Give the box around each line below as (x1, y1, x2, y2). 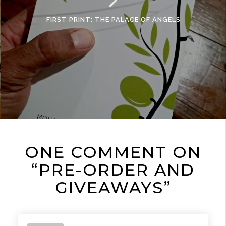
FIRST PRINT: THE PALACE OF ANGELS (46, 15, 181, 23)
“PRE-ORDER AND (31, 160, 195, 180)
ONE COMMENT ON (25, 142, 201, 162)
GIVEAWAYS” (54, 178, 172, 197)
